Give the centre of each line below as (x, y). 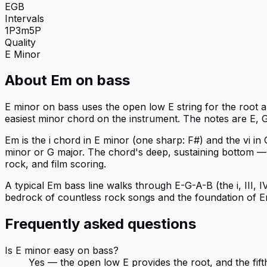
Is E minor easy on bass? (62, 251)
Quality (20, 42)
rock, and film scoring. (55, 164)
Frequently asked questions (100, 224)
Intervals (24, 18)
